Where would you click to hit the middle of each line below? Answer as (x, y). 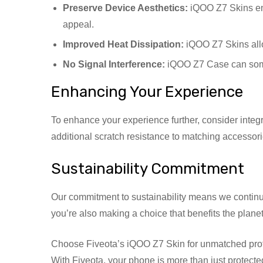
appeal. (78, 24)
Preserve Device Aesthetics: (125, 8)
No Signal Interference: (114, 64)
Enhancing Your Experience (147, 92)
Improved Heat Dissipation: (123, 44)
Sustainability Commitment (148, 168)
